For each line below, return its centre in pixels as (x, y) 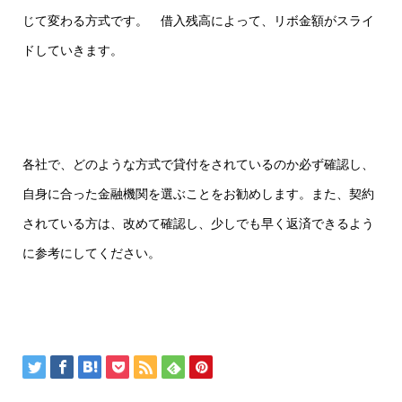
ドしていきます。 (72, 50)
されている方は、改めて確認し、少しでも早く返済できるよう (198, 223)
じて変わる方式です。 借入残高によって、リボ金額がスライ (198, 20)
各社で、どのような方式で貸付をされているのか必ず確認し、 (198, 164)
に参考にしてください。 (91, 253)
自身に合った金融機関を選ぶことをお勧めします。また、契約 (198, 193)
